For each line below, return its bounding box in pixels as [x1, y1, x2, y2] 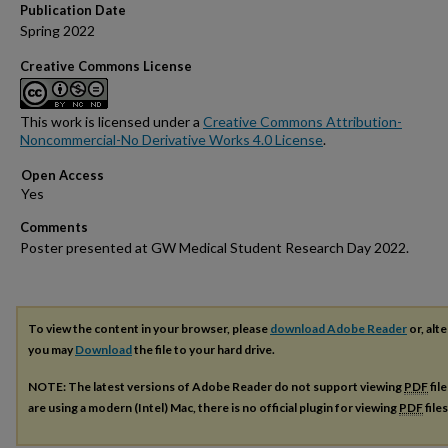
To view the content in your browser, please [28, 321, 270, 337]
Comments [20, 219, 88, 236]
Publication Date [20, 2, 126, 19]
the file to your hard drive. [132, 342, 275, 358]
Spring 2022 [20, 22, 95, 40]
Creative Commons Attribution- [203, 113, 402, 131]
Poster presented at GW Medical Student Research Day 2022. [20, 239, 409, 257]
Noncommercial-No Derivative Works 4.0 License [20, 131, 323, 149]
